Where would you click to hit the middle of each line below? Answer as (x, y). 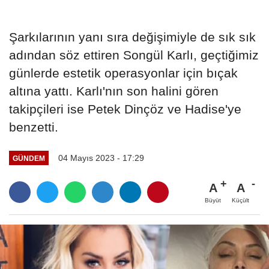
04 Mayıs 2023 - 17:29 (101, 158)
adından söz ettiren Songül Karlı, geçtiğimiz (134, 55)
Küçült (240, 201)
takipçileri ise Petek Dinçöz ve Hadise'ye (125, 109)
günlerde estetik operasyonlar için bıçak (123, 73)
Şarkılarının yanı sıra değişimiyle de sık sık (132, 37)
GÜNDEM (29, 158)
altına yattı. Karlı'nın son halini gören (114, 91)
